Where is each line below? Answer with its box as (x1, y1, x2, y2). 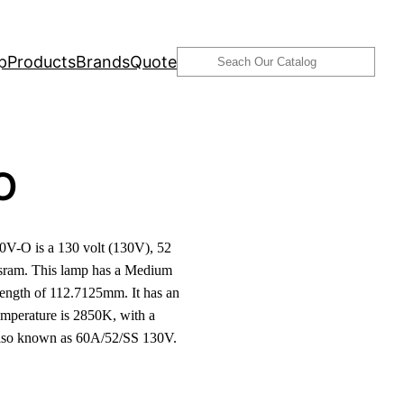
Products (7, 51, 76, 71)
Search (176, 49, 229, 69)
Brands (76, 51, 130, 71)
